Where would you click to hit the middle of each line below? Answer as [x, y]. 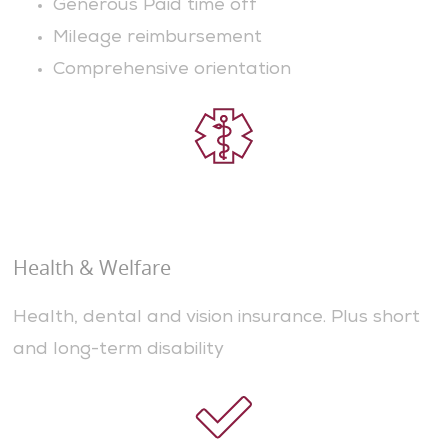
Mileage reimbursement [157, 38]
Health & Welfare [91, 268]
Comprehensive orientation [174, 70]
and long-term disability [118, 350]
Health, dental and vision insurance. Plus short [216, 318]
